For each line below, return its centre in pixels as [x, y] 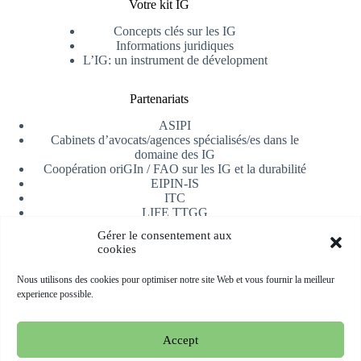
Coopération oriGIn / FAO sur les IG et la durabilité [175, 169]
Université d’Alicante [175, 227]
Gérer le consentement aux [165, 235]
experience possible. [55, 294]
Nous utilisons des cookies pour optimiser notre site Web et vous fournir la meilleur [176, 280]
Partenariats [159, 99]
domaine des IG [175, 154]
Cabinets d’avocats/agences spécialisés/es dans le [175, 140]
